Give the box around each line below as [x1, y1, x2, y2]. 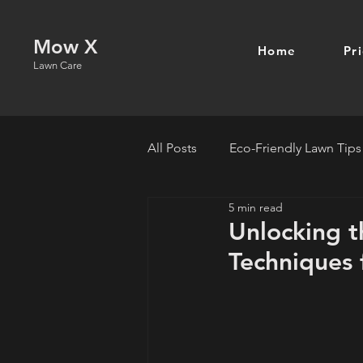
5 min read [228, 199, 283, 215]
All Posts [147, 140, 197, 156]
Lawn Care [33, 59, 82, 71]
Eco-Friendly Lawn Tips [229, 140, 361, 156]
